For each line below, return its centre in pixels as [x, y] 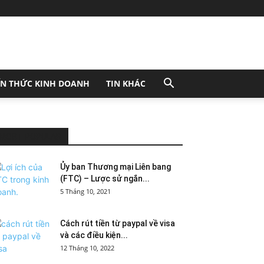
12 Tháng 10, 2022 [87, 248]
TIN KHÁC [126, 83]
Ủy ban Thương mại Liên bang [115, 167]
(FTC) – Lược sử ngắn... [105, 179]
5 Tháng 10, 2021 [85, 191]
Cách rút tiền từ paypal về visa [118, 223]
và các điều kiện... [94, 235]
